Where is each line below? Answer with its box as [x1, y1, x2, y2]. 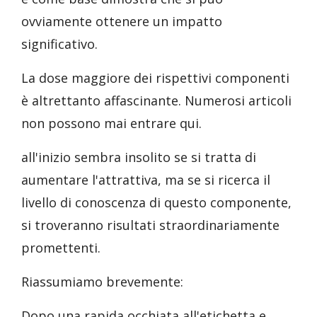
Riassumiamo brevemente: [21, 273, 183, 290]
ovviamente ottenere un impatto [21, 13, 222, 30]
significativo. [21, 35, 98, 52]
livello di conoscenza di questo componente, [21, 194, 292, 211]
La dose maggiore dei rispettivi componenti [21, 69, 289, 86]
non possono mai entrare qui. [21, 115, 202, 132]
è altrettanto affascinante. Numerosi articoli [21, 92, 292, 109]
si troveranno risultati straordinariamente [21, 217, 279, 234]
